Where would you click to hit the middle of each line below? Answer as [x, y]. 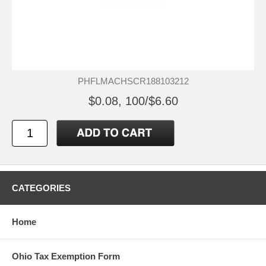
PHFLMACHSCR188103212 [133, 81]
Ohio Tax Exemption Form [66, 256]
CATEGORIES [41, 188]
